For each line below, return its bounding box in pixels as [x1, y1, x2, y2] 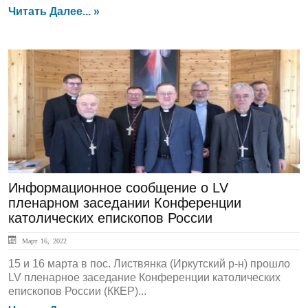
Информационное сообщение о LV [8, 180, 228, 195]
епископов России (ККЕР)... [8, 285, 146, 297]
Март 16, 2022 [19, 237, 67, 244]
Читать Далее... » [8, 5, 100, 17]
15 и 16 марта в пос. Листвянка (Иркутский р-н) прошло [8, 258, 290, 269]
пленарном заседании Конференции [8, 195, 241, 210]
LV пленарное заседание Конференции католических [8, 272, 280, 283]
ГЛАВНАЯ [16, 65, 78, 80]
